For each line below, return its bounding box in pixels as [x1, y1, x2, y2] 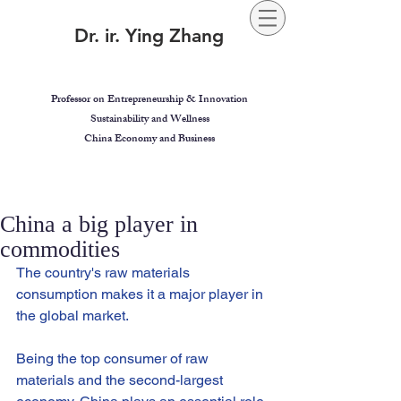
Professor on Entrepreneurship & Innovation [51, 90, 248, 110]
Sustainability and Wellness [90, 110, 209, 130]
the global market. [16, 307, 129, 324]
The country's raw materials [16, 264, 193, 281]
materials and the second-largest [16, 371, 226, 388]
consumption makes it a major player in [16, 286, 267, 303]
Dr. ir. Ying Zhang [73, 24, 224, 47]
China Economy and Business [84, 130, 215, 149]
